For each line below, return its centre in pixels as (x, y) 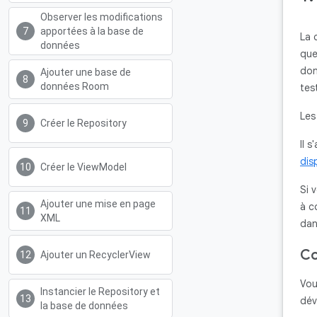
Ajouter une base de (86, 72)
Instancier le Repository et (100, 292)
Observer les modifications (102, 17)
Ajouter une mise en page (98, 204)
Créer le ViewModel (83, 167)
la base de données (84, 306)
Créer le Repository (83, 123)
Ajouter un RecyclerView (96, 255)
